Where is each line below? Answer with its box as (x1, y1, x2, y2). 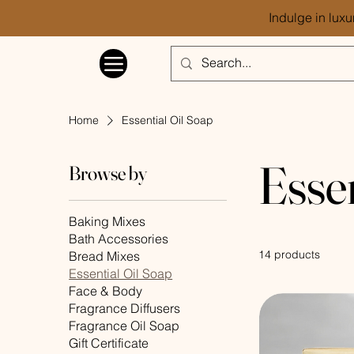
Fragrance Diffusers (69, 300, 181, 316)
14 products (258, 247, 321, 262)
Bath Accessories (69, 231, 169, 247)
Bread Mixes (69, 248, 141, 264)
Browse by (69, 161, 148, 185)
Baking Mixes (69, 213, 146, 229)
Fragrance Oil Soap (69, 318, 180, 333)
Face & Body (69, 283, 143, 299)
